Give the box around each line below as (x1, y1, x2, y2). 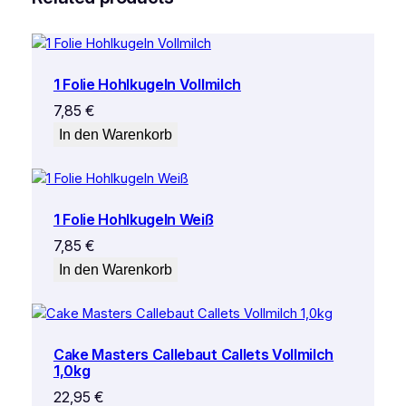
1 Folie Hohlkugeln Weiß (53, 210, 214, 229)
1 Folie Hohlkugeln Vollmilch (53, 75, 241, 94)
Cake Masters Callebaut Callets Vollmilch (53, 345, 334, 364)
